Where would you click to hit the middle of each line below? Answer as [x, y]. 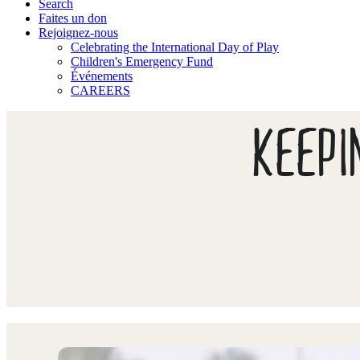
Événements [102, 76]
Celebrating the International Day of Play [175, 47]
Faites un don [73, 18]
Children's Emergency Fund [142, 61]
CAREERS [100, 90]
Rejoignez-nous [78, 33]
